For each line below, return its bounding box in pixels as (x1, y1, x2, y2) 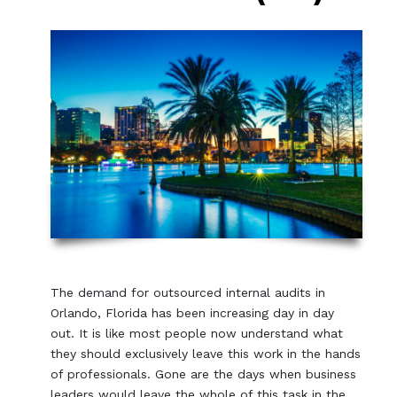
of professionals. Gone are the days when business (51, 366, 357, 381)
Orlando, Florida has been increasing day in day (51, 305, 335, 320)
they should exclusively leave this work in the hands (51, 346, 362, 361)
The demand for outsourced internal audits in (51, 284, 326, 300)
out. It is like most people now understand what (51, 325, 344, 340)
